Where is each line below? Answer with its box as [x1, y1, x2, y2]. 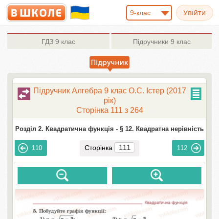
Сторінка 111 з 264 [76, 106, 143, 114]
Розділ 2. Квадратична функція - [15, 125, 118, 132]
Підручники [132, 38, 169, 45]
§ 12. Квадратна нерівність [120, 125, 204, 132]
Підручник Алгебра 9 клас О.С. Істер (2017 [33, 87, 186, 95]
